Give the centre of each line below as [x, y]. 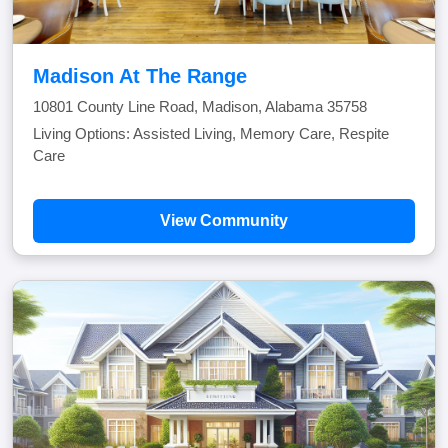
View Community [224, 220]
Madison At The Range [140, 76]
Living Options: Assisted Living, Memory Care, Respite [211, 133]
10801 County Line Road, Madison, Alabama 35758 [200, 106]
